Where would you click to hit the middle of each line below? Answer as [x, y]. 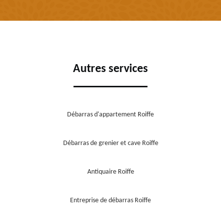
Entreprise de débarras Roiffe [110, 201]
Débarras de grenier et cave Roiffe [110, 144]
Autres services [110, 69]
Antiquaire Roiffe [110, 172]
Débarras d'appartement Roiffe [110, 115]
